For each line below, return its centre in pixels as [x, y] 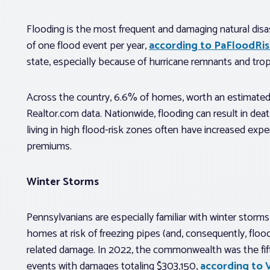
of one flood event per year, [88, 46]
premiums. [49, 146]
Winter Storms [63, 182]
